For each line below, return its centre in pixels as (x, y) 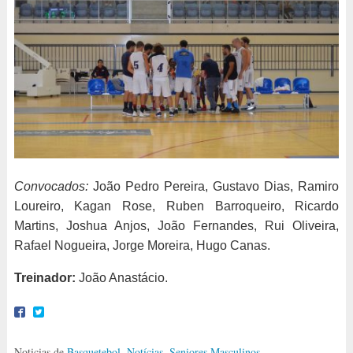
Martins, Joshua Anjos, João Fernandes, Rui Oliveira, (176, 226)
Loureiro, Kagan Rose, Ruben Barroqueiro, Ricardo (176, 206)
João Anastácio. (121, 278)
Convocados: (51, 187)
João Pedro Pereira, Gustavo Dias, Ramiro (214, 187)
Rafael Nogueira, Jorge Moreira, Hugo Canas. (142, 246)
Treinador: (45, 278)
